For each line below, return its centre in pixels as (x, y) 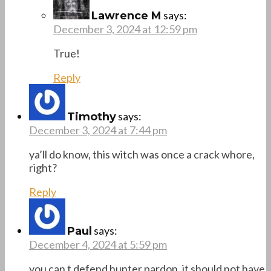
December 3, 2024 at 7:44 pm (98, 130)
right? (43, 167)
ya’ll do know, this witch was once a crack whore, (142, 154)
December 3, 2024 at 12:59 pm (125, 29)
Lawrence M (126, 15)
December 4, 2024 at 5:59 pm (98, 244)
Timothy (92, 116)
